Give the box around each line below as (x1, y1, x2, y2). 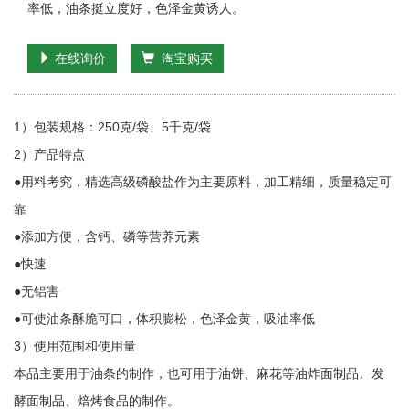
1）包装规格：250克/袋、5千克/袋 (14, 120, 211, 134)
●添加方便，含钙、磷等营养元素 (14, 229, 200, 244)
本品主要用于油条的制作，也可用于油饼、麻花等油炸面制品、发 (14, 366, 384, 381)
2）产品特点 (14, 147, 85, 162)
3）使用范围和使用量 (14, 339, 136, 353)
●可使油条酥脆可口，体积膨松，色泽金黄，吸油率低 (14, 311, 315, 326)
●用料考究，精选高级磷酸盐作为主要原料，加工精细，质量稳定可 (14, 174, 392, 189)
